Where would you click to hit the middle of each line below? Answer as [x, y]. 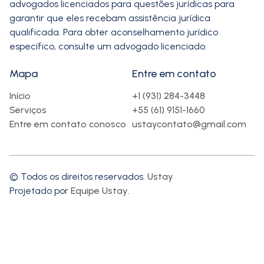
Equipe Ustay [99, 190]
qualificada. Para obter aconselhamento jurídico [114, 32]
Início [20, 95]
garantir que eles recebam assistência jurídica [110, 18]
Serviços [28, 110]
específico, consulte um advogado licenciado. [108, 46]
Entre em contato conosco [68, 124]
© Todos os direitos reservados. [78, 176]
